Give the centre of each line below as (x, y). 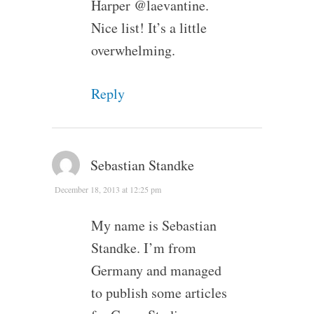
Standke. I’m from (143, 248)
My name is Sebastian (153, 225)
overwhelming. (133, 50)
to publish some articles (159, 293)
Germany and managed (156, 270)
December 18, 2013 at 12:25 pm (108, 189)
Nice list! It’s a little (149, 28)
